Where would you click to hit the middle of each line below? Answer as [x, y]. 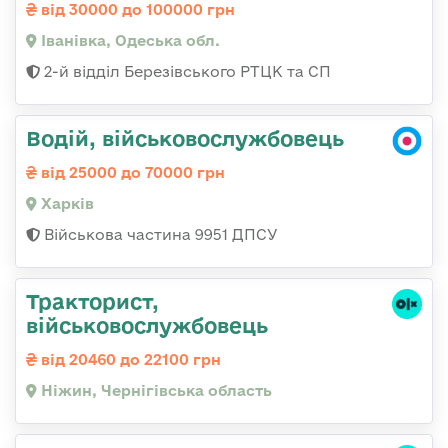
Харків [65, 204]
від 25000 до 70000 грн [131, 173]
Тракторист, [92, 301]
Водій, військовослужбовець [185, 138]
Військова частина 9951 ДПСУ [159, 235]
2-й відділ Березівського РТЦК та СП [185, 72]
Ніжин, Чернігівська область [154, 391]
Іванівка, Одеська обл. [128, 41]
